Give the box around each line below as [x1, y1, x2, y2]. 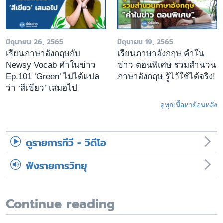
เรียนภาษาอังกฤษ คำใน [117, 49, 204, 59]
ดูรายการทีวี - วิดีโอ [26, 136, 107, 151]
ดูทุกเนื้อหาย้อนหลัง [160, 101, 217, 109]
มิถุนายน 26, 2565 [6, 37, 63, 48]
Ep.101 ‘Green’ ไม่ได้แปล [6, 72, 99, 82]
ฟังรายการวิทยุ [26, 159, 87, 174]
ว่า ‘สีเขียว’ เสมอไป [6, 83, 77, 93]
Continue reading [6, 194, 115, 214]
